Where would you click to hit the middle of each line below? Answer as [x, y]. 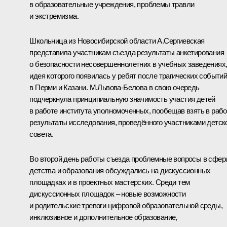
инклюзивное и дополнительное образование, [103, 217]
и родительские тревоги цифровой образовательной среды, [126, 205]
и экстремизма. [54, 16]
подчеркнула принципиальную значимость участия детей [122, 99]
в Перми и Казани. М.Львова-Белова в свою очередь [115, 87]
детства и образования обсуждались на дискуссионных [120, 170]
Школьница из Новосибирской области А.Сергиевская [117, 41]
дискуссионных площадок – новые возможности [108, 194]
